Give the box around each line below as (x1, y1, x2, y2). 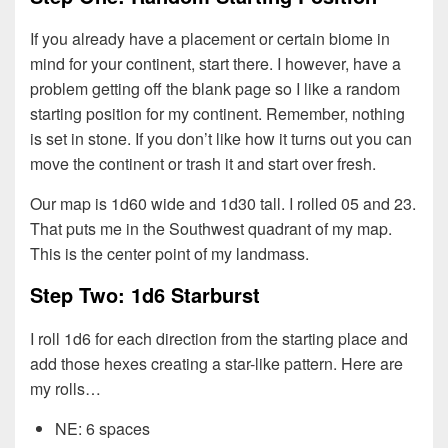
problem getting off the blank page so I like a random (30, 77, 400, 101)
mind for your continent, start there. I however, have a (30, 52, 401, 76)
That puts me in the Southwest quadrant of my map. (30, 217, 392, 241)
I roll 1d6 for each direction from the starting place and (30, 326, 408, 350)
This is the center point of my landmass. (30, 242, 309, 266)
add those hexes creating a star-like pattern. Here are (30, 351, 403, 375)
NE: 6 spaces (55, 416, 150, 440)
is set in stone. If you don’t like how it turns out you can (30, 127, 412, 151)
